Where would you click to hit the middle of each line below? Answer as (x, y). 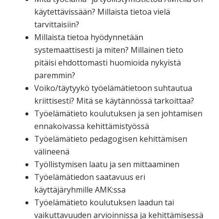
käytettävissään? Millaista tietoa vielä (102, 11)
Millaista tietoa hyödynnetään (89, 37)
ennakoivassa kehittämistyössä (92, 126)
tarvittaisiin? (57, 24)
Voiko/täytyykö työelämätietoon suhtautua (113, 88)
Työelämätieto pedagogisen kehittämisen (111, 139)
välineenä (52, 151)
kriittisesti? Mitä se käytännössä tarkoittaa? (114, 100)
